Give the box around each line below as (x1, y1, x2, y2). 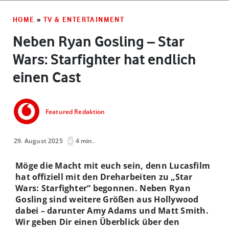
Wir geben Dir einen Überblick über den (15, 216, 179, 227)
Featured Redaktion (45, 107, 105, 117)
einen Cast (13, 68, 81, 86)
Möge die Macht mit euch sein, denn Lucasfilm (15, 159, 211, 171)
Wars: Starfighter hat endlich (13, 50, 196, 68)
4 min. (75, 136, 94, 145)
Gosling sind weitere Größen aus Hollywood (15, 193, 199, 205)
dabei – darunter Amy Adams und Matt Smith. (15, 204, 209, 216)
